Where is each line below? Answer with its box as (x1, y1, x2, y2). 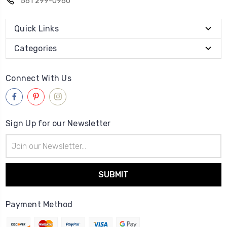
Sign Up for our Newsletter (6, 118, 111, 128)
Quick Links (14, 23, 59, 33)
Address (6, 145, 32, 155)
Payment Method (6, 199, 73, 209)
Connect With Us (6, 73, 71, 83)
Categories (14, 43, 57, 53)
